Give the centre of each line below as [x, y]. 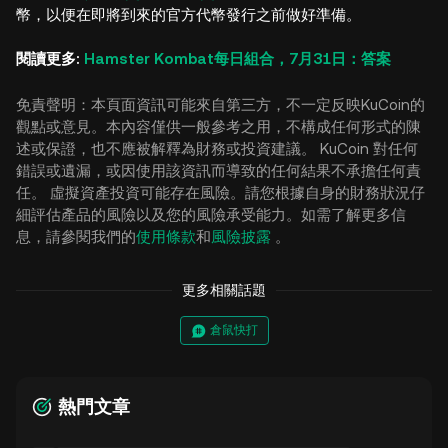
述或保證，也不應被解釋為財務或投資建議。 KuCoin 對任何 [217, 148]
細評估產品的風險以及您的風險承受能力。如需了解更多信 [211, 214]
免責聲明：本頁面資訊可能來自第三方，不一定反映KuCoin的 [220, 104]
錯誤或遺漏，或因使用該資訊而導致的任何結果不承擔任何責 [218, 170]
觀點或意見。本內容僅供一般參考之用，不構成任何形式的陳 [218, 126]
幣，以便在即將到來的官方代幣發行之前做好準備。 [190, 14]
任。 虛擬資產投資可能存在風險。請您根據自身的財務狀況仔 [220, 192]
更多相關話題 [224, 290]
